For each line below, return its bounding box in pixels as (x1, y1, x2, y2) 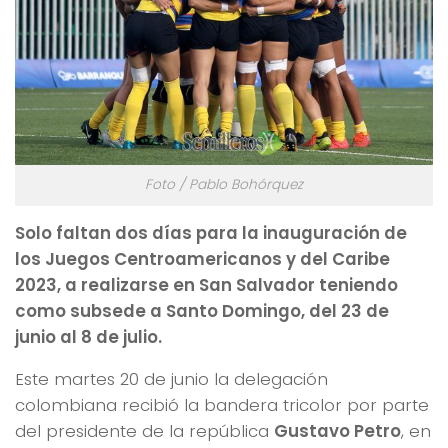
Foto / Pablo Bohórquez (145, 174, 303, 194)
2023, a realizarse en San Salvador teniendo (15, 272, 398, 297)
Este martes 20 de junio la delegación (15, 367, 328, 392)
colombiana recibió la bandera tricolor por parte (15, 393, 429, 418)
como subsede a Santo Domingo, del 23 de (15, 298, 389, 323)
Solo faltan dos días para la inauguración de (15, 220, 407, 245)
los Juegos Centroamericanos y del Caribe (15, 246, 390, 271)
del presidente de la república (15, 419, 274, 444)
